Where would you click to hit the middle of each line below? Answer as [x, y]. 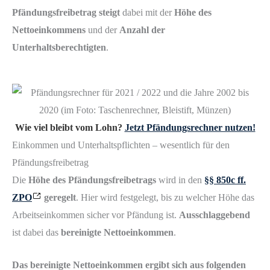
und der [102, 30]
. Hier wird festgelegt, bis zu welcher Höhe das [165, 197]
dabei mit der [147, 12]
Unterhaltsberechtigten [59, 47]
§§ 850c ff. [225, 180]
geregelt [60, 197]
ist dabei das [36, 232]
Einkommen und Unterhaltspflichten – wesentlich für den [121, 145]
